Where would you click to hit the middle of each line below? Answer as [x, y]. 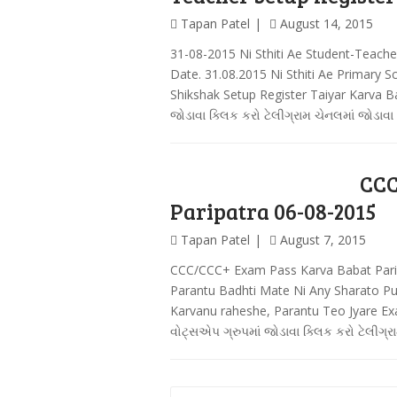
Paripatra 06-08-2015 [273, 211]
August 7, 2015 [323, 240]
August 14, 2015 [327, 23]
